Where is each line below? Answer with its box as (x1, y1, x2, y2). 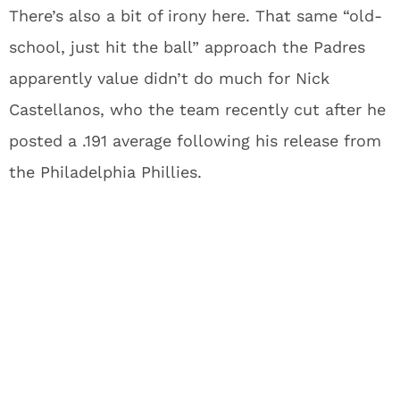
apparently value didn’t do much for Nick (9, 68, 329, 87)
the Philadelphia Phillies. (9, 162, 202, 181)
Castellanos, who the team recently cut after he (9, 99, 386, 119)
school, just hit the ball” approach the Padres (9, 37, 365, 56)
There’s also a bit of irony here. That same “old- (9, 5, 382, 25)
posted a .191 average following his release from (9, 130, 381, 150)
